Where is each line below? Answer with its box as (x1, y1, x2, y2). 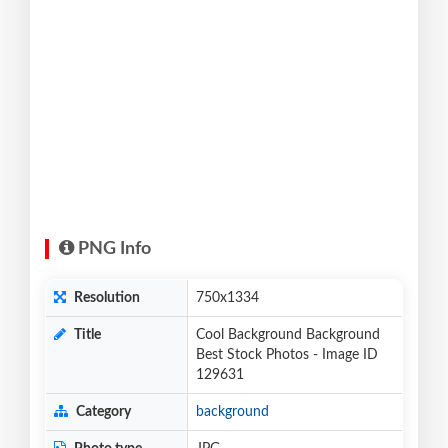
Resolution (71, 290, 140, 305)
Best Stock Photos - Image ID (196, 347, 378, 362)
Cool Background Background (196, 327, 380, 342)
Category (73, 404, 131, 419)
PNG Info (74, 239, 151, 258)
